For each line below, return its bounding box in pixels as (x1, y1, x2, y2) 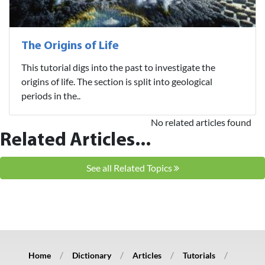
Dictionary (72, 250, 111, 261)
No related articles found (151, 117, 251, 128)
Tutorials (183, 250, 215, 261)
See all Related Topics (86, 162, 174, 174)
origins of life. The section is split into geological (21, 76, 212, 88)
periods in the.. (21, 90, 80, 102)
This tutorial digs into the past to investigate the (21, 62, 215, 73)
